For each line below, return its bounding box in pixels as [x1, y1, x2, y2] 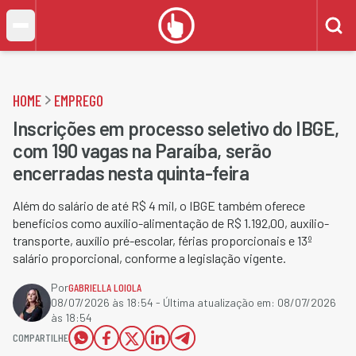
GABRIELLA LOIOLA [68, 281, 141, 294]
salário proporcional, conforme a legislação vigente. [13, 250, 286, 265]
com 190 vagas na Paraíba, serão [13, 139, 272, 162]
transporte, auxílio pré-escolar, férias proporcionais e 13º [13, 233, 312, 248]
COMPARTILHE [13, 331, 68, 344]
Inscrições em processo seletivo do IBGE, [13, 117, 339, 140]
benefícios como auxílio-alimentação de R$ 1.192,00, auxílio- [13, 215, 329, 230]
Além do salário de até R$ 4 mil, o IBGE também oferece [13, 198, 305, 213]
